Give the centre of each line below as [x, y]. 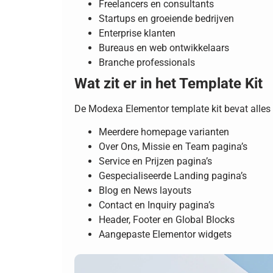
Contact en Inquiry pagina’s [157, 205]
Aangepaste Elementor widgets [165, 235]
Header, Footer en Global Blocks [167, 220]
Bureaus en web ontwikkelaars [164, 48]
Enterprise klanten [137, 33]
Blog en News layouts [145, 191]
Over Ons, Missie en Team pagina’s [173, 147]
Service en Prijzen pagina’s [155, 161]
